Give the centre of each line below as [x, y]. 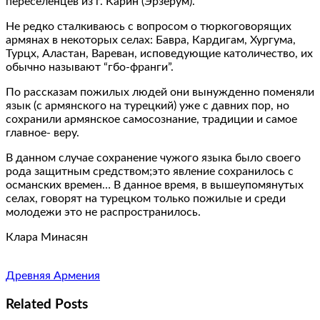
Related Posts [47, 304]
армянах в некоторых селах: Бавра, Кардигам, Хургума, [151, 40]
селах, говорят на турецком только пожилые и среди [146, 198]
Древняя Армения [53, 275]
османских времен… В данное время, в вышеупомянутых [155, 185]
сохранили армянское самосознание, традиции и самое [151, 119]
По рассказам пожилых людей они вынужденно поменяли [160, 92]
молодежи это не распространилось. [103, 212]
